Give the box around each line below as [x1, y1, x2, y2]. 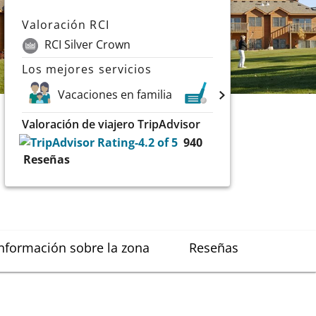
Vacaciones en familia [58, 86, 173, 102]
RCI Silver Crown [44, 37, 131, 52]
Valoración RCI [22, 17, 109, 32]
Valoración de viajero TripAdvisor [22, 116, 201, 132]
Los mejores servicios [22, 61, 152, 77]
